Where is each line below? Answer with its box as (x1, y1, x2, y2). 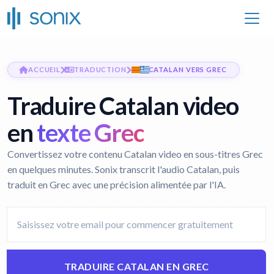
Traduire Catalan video (7, 91, 239, 120)
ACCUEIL (28, 65, 61, 73)
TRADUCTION (74, 65, 127, 73)
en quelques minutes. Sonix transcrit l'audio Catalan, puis (7, 163, 240, 175)
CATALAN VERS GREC (148, 65, 227, 73)
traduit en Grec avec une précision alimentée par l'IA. (7, 179, 226, 190)
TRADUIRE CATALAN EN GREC (64, 261, 209, 272)
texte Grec (32, 118, 144, 147)
